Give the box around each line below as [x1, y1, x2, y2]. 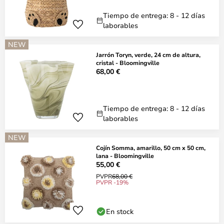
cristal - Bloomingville [96, 58, 159, 66]
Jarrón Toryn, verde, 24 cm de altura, [96, 50, 200, 58]
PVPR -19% [96, 178, 128, 186]
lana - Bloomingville [96, 151, 154, 159]
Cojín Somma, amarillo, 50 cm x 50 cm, [96, 143, 205, 151]
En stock [106, 206, 133, 216]
